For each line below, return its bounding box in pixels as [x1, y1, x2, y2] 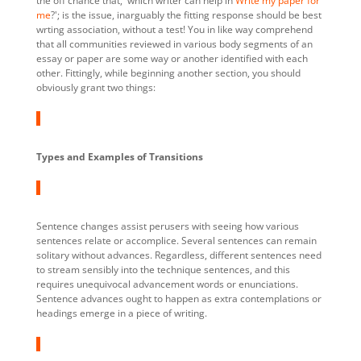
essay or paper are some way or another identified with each [35, 51, 308, 65]
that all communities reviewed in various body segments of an [35, 36, 313, 51]
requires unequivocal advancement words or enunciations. [35, 276, 298, 291]
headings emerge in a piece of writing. [35, 305, 212, 320]
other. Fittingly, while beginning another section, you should [35, 65, 301, 80]
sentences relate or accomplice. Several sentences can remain [35, 233, 317, 247]
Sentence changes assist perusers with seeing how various [35, 218, 299, 233]
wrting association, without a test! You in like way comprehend [35, 22, 313, 36]
